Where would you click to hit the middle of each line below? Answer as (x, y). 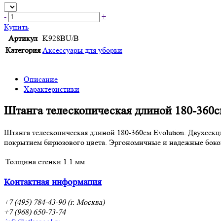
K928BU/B (61, 38)
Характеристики (52, 89)
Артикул (23, 38)
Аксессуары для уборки (82, 50)
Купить (16, 27)
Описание (41, 79)
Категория (23, 50)
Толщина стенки (33, 161)
